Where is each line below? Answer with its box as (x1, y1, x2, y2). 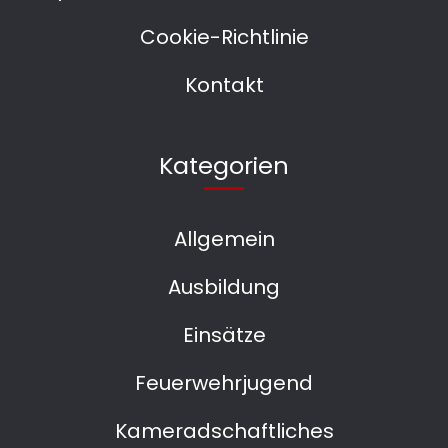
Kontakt (184, 70, 264, 99)
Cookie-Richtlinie (139, 22, 309, 51)
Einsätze (182, 320, 266, 349)
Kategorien (159, 148, 289, 182)
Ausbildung (168, 272, 280, 301)
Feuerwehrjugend (135, 368, 313, 397)
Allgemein (173, 224, 275, 253)
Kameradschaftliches (114, 416, 334, 445)
